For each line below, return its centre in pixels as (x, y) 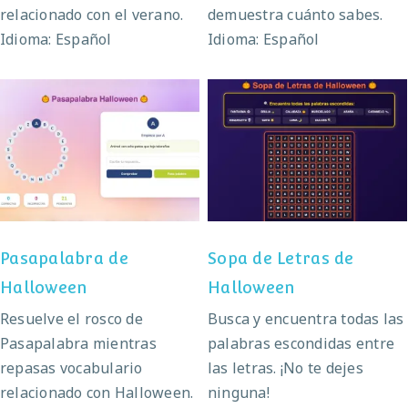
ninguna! (239, 392)
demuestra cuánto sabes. (296, 14)
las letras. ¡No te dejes (286, 367)
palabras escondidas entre (301, 343)
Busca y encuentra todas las (306, 318)
